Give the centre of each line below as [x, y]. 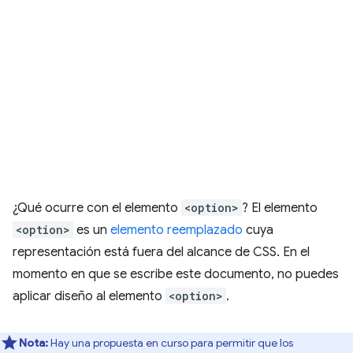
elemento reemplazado [176, 230]
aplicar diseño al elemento [89, 296]
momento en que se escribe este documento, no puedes [176, 274]
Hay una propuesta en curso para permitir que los [172, 343]
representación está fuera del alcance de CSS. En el [161, 252]
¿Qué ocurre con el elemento [97, 208]
